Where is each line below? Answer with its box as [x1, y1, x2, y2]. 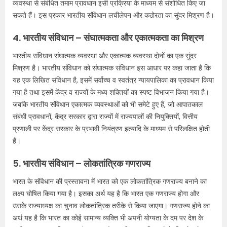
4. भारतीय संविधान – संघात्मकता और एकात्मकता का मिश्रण [13, 31, 204, 44]
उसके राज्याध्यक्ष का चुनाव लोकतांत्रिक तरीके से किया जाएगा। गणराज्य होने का [13, 200, 210, 211]
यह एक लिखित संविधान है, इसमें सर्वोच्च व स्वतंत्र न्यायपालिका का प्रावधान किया [13, 74, 214, 85]
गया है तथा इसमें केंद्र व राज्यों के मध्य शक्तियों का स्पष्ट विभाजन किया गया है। [13, 87, 209, 97]
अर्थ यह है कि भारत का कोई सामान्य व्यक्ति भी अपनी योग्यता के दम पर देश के [13, 212, 203, 223]
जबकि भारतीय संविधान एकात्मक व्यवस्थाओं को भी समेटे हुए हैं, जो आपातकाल [13, 99, 203, 109]
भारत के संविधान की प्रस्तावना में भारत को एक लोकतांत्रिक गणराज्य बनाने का [13, 176, 207, 186]
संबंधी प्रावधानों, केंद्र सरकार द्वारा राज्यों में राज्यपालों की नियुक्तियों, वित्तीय [13, 111, 198, 122]
